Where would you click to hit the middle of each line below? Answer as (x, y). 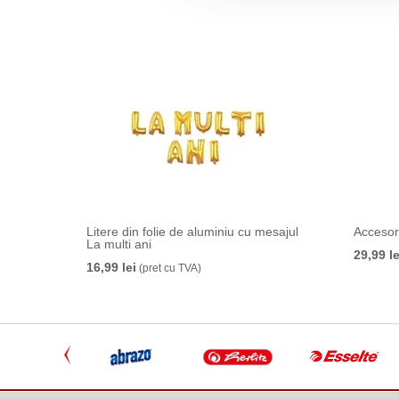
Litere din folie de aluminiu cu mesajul (192, 232)
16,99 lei (111, 267)
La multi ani (119, 244)
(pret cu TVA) (169, 268)
